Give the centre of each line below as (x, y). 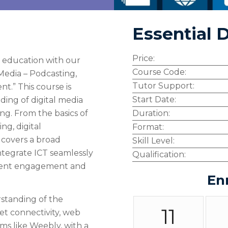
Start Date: (154, 99)
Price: (144, 58)
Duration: (151, 113)
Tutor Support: (164, 86)
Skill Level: (154, 141)
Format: (148, 127)
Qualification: (159, 154)
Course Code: (160, 72)
